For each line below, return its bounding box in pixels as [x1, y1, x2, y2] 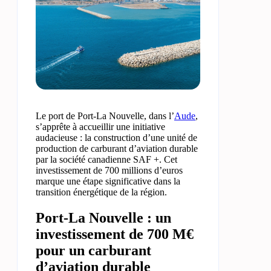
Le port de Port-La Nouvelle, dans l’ [36, 111, 174, 121]
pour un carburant [36, 242, 151, 258]
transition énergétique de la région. [36, 187, 167, 197]
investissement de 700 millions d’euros [36, 165, 183, 175]
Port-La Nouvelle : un [36, 209, 171, 226]
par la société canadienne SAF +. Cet [36, 154, 177, 165]
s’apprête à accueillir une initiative [36, 122, 165, 132]
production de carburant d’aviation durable [36, 143, 198, 154]
